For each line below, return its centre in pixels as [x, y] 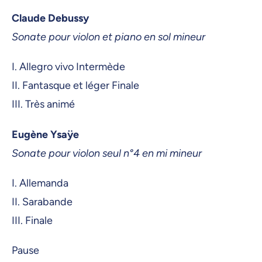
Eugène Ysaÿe [45, 134]
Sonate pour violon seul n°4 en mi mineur [107, 153]
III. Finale [32, 220]
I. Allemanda [40, 183]
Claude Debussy [50, 18]
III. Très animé [43, 104]
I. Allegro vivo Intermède [68, 67]
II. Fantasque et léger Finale [75, 86]
